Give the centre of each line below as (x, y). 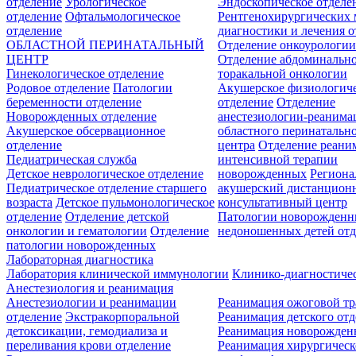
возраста (29, 202)
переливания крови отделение (89, 345)
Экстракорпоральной (122, 316)
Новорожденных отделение (81, 116)
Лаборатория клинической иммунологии (118, 273)
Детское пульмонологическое (135, 202)
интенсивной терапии (278, 159)
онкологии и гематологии (77, 230)
